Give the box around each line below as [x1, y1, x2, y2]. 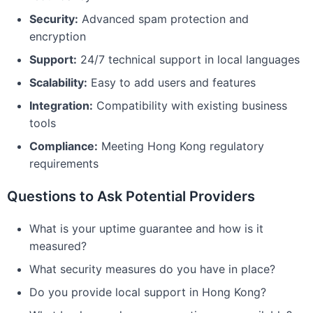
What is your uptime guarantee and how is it [29, 221, 263, 235]
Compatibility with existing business [93, 99, 287, 112]
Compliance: [29, 139, 98, 153]
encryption [29, 29, 86, 43]
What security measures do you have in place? [29, 262, 275, 276]
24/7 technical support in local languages [77, 52, 300, 66]
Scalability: [29, 75, 87, 89]
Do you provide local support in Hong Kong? [29, 285, 266, 299]
